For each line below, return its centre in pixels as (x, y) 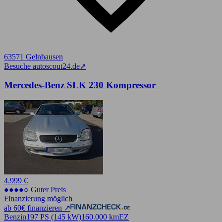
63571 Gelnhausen (33, 56)
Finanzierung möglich (38, 199)
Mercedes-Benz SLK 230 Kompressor (80, 85)
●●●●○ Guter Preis (35, 190)
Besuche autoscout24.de (42, 66)
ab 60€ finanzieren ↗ (37, 208)
